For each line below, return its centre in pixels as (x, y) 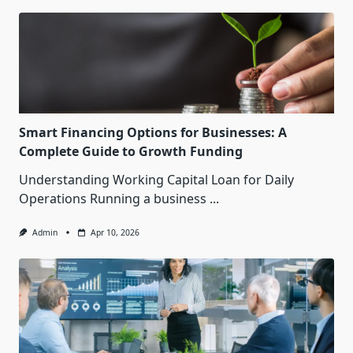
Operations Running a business (113, 198)
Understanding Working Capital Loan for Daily (156, 179)
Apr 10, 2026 (115, 232)
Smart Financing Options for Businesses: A (153, 132)
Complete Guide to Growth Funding (131, 151)
